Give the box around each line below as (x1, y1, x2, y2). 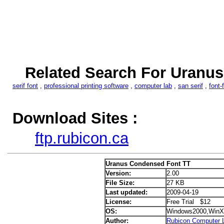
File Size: (105, 179, 134, 186)
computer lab (134, 82, 172, 89)
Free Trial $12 (166, 198, 210, 205)
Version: (105, 169, 131, 177)
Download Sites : (12, 109, 137, 127)
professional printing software (44, 82, 128, 89)
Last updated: (105, 188, 147, 196)
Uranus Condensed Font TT (105, 160, 190, 167)
